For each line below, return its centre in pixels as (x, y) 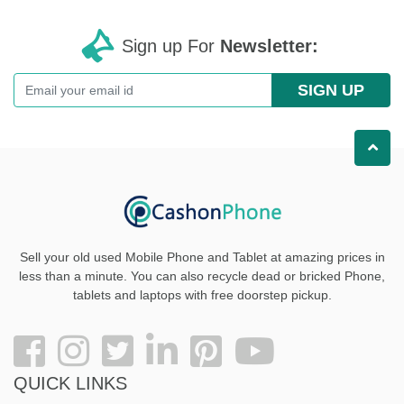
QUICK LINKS (70, 384)
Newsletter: (269, 46)
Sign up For (171, 46)
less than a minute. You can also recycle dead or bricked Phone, (202, 276)
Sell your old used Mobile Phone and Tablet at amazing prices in (202, 257)
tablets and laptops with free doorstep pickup (200, 295)
